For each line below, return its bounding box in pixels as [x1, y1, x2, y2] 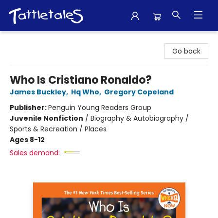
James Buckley [10, 87, 66, 97]
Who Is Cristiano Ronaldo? [10, 73, 152, 88]
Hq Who [71, 87, 99, 97]
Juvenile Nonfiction [10, 113, 83, 123]
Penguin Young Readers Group [48, 103, 151, 112]
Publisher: [10, 103, 48, 112]
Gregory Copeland [104, 87, 174, 97]
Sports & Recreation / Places [10, 124, 107, 134]
